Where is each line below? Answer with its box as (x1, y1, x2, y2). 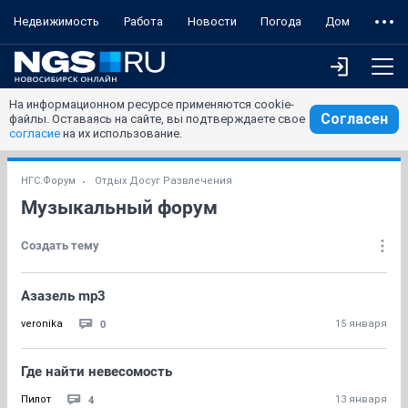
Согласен (321, 110, 388, 127)
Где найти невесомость (21, 363, 172, 380)
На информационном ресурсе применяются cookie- (9, 97, 294, 111)
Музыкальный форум (21, 197, 218, 219)
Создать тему (21, 239, 99, 252)
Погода (260, 15, 301, 28)
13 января (335, 393, 387, 405)
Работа (124, 15, 163, 28)
